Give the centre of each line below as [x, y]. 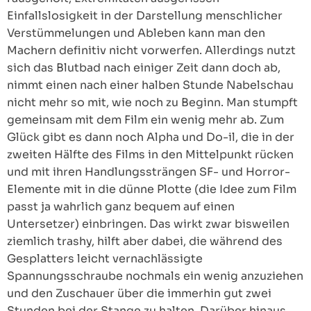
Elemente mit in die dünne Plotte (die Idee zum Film [152, 190]
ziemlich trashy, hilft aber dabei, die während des [145, 242]
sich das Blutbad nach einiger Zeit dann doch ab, [144, 68]
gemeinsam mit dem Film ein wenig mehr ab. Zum [145, 120]
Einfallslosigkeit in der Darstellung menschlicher [145, 16]
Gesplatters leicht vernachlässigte [105, 259]
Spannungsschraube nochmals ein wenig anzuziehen [155, 276]
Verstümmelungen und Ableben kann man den [136, 33]
